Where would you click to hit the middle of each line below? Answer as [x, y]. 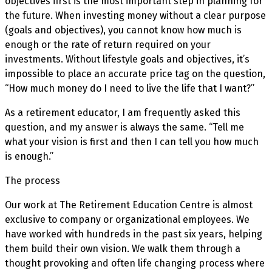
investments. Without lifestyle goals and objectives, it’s [127, 59]
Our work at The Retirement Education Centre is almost [129, 205]
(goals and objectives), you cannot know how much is [123, 30]
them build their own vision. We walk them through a [123, 248]
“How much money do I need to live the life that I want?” [130, 88]
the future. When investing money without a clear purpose [135, 15]
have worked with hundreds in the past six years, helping [134, 234]
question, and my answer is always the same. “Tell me [124, 127]
